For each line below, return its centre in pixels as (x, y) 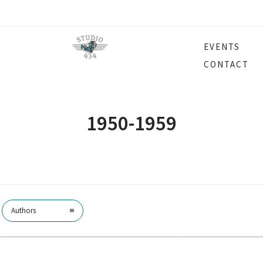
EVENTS (222, 47)
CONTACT (226, 64)
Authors (23, 210)
